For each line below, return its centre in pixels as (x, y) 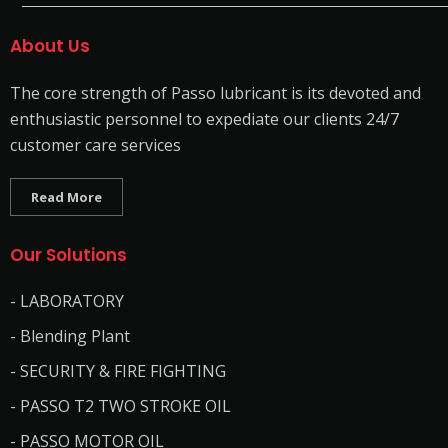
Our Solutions (68, 255)
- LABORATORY (67, 301)
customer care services (95, 145)
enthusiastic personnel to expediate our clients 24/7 (204, 119)
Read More (66, 197)
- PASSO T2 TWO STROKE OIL (120, 406)
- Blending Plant (70, 336)
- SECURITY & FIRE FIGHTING (118, 371)
